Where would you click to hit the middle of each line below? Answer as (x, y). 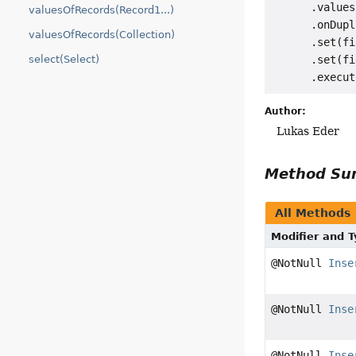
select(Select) (64, 59)
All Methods (313, 213)
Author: (286, 112)
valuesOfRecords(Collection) (102, 35)
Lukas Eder (308, 132)
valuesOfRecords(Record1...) (101, 10)
